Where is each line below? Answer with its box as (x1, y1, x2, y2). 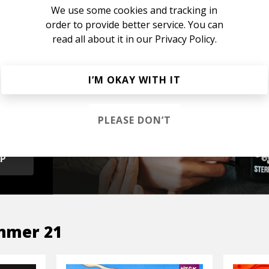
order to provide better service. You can (46, 17, 223, 31)
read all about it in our (52, 32, 155, 46)
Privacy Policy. (154, 32, 217, 46)
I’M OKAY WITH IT (88, 73, 181, 86)
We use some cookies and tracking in (51, 3, 218, 17)
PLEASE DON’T (98, 113, 171, 127)
